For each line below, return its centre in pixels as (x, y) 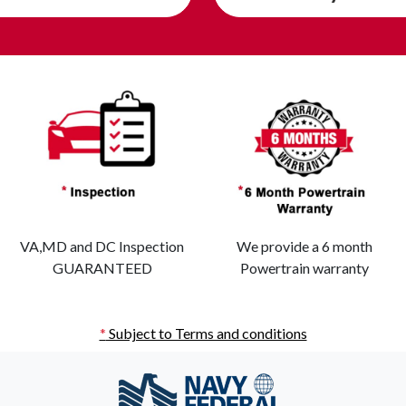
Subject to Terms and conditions (206, 333)
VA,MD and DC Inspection (102, 246)
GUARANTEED (102, 268)
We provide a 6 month (304, 246)
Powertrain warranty (304, 268)
